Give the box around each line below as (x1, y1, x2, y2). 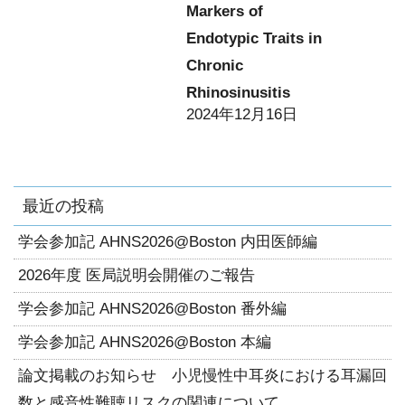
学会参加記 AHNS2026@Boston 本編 (18, 334, 271, 351)
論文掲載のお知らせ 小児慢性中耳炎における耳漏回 (18, 367, 387, 384)
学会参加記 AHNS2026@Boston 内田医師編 (18, 233, 317, 250)
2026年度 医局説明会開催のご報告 (18, 267, 255, 284)
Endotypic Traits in (186, 30, 322, 47)
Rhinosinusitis (186, 84, 290, 101)
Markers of (186, 3, 263, 20)
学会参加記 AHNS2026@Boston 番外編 (18, 300, 287, 317)
